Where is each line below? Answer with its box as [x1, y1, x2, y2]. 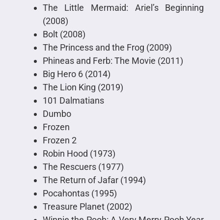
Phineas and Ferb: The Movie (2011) [42, 55, 183, 66]
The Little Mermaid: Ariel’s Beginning [42, 2, 204, 13]
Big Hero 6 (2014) [42, 69, 110, 80]
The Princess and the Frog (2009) [42, 42, 172, 53]
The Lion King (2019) [42, 82, 123, 93]
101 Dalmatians [42, 95, 104, 106]
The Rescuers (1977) [42, 162, 124, 172]
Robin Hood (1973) [42, 148, 115, 159]
